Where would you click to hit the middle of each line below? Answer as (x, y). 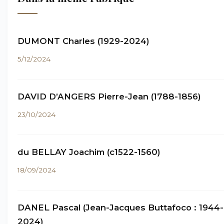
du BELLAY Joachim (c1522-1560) (89, 152)
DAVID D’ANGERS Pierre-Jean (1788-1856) (109, 96)
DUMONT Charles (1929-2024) (83, 41)
